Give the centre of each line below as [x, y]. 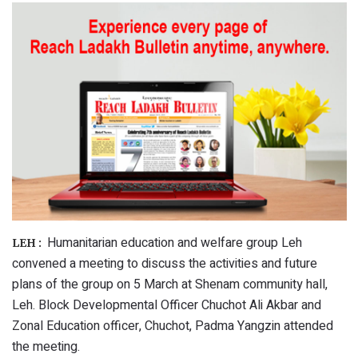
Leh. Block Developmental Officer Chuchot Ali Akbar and [167, 305]
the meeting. [46, 346]
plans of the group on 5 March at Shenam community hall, [170, 284]
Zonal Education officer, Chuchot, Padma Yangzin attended [173, 326]
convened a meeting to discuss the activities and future [165, 263]
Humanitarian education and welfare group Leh [173, 243]
